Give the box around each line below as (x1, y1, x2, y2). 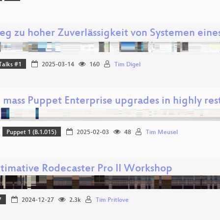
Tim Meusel (145, 129, 178, 136)
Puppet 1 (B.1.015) (6, 129, 57, 136)
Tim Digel (114, 61, 140, 68)
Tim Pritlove (95, 196, 129, 204)
